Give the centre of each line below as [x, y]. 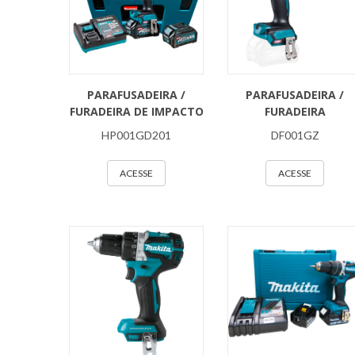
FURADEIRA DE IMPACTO [136, 111]
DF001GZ [295, 135]
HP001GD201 [136, 135]
